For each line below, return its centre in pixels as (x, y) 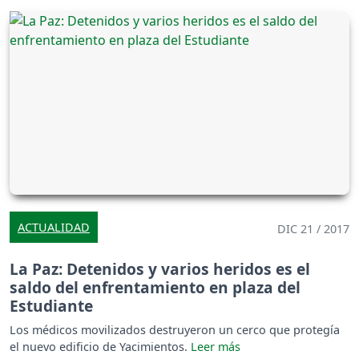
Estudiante (51, 306)
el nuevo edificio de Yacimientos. (100, 347)
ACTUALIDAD (54, 228)
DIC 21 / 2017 (313, 229)
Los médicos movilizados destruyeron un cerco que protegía (175, 330)
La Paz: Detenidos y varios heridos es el (160, 269)
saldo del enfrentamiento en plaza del (155, 288)
